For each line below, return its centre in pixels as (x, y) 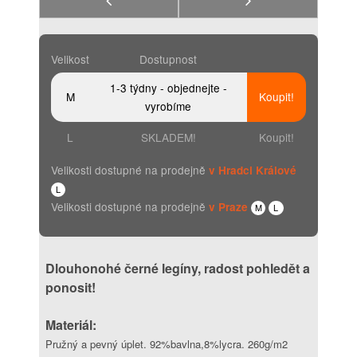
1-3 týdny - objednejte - (168, 88)
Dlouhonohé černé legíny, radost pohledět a (178, 268)
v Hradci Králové (253, 170)
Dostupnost (168, 59)
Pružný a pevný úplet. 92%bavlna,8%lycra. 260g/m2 (167, 344)
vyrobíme (168, 106)
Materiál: (73, 325)
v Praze (228, 207)
